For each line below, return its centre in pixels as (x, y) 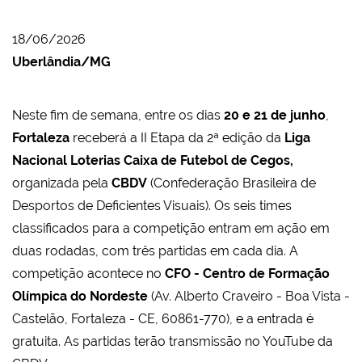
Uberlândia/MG (61, 62)
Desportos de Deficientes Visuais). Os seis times (152, 206)
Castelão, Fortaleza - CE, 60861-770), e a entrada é (163, 319)
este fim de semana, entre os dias (123, 116)
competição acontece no (88, 274)
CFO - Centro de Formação (247, 274)
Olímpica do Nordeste (82, 297)
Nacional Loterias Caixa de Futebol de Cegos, (153, 161)
